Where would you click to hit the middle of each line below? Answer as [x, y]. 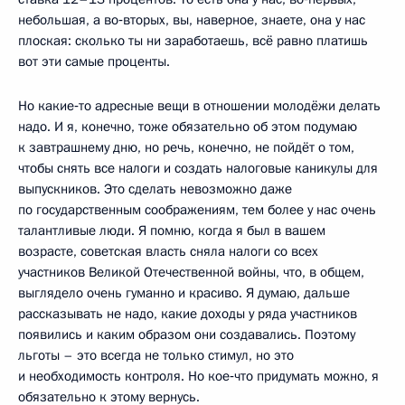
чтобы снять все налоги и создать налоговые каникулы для [198, 168]
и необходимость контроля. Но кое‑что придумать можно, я [198, 376]
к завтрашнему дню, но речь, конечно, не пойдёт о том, [186, 147]
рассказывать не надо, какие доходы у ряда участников [188, 313]
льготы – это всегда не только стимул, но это [156, 355]
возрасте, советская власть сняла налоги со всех [168, 251]
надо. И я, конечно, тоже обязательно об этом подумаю [188, 126]
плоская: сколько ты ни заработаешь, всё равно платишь [193, 40]
